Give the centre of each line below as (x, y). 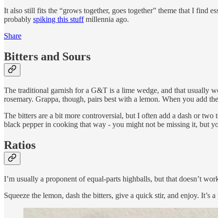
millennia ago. (106, 19)
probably (18, 19)
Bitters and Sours (47, 57)
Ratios (20, 145)
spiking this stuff (58, 19)
